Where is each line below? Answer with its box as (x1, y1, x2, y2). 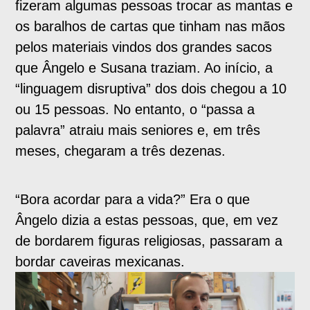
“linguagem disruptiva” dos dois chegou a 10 (15, 80, 287, 96)
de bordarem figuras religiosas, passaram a (15, 232, 283, 248)
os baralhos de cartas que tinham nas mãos (15, 18, 286, 34)
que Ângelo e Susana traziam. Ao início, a (15, 60, 273, 75)
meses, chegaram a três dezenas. (15, 143, 226, 158)
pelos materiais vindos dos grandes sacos (15, 39, 273, 55)
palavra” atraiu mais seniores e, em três (15, 122, 261, 138)
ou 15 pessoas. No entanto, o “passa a (15, 101, 255, 117)
